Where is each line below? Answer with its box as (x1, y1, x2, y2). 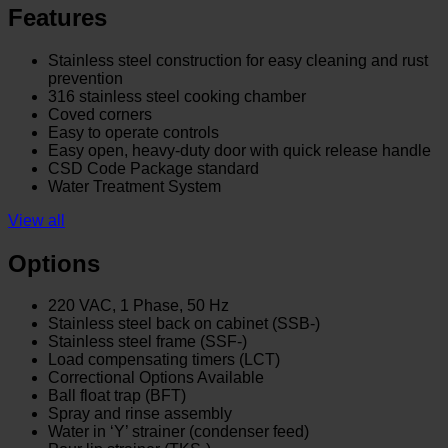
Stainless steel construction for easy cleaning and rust (48, 51, 428, 69)
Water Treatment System (48, 177, 221, 195)
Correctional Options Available (48, 369, 264, 387)
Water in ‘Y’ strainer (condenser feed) (48, 423, 309, 441)
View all (8, 211, 65, 229)
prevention (48, 69, 123, 87)
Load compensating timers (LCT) (48, 351, 280, 369)
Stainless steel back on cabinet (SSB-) (48, 315, 320, 333)
